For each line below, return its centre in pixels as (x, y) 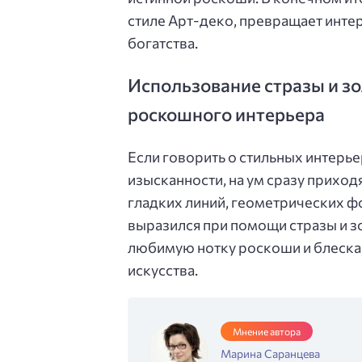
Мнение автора (267, 332)
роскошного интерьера (226, 114)
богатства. (163, 42)
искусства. (163, 270)
